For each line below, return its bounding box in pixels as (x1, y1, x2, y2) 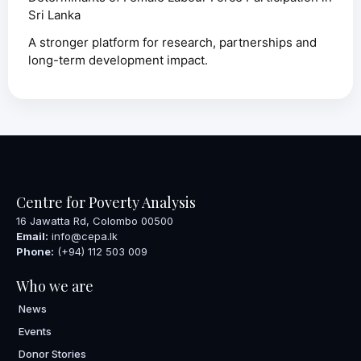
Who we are (16, 276, 93, 297)
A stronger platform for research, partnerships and (28, 35, 317, 51)
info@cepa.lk (48, 230, 118, 243)
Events (19, 325, 52, 338)
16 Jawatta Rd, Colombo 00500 (16, 214, 173, 228)
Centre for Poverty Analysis (16, 193, 196, 213)
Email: (16, 230, 48, 243)
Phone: (16, 245, 54, 259)
